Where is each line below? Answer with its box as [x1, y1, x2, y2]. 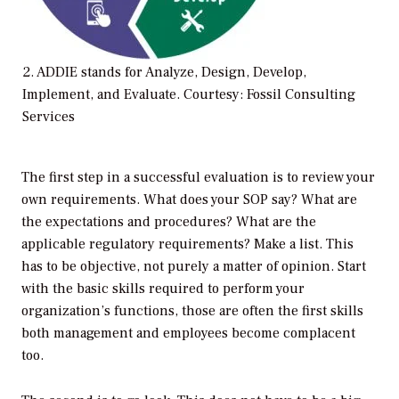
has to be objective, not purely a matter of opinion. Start [21, 257, 366, 276]
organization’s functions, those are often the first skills [21, 302, 363, 321]
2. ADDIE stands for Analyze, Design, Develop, [22, 63, 306, 82]
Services [22, 108, 75, 126]
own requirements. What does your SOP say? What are [21, 191, 357, 209]
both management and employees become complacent [21, 324, 355, 343]
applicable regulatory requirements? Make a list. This [21, 235, 354, 254]
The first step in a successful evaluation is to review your [21, 168, 375, 187]
